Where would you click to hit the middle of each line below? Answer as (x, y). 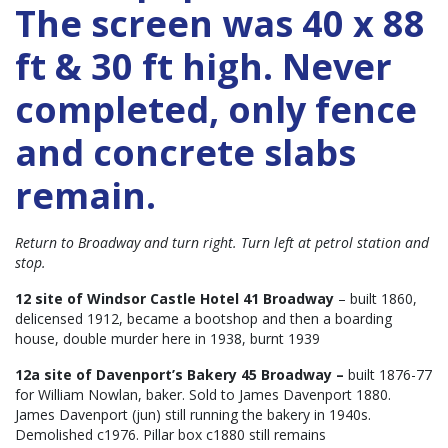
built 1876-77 (388, 375)
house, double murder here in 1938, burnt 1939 (167, 339)
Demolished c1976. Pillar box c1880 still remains (170, 435)
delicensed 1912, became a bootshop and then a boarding (203, 319)
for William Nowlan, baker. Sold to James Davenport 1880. (203, 395)
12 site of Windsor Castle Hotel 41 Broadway (174, 299)
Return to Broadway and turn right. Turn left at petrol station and (222, 243)
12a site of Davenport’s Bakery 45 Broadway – (179, 375)
